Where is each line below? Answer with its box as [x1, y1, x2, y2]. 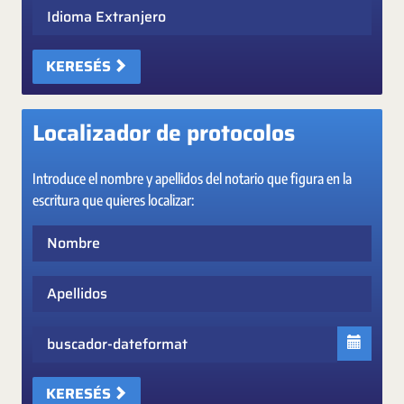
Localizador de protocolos [32, 115, 295, 151]
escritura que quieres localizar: [32, 190, 194, 209]
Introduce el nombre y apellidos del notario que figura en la [32, 169, 352, 188]
